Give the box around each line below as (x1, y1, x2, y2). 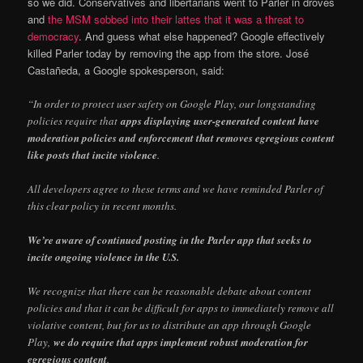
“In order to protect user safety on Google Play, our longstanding (28, 96, 317, 111)
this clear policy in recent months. (28, 198, 177, 213)
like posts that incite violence (28, 147, 158, 162)
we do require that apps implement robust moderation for (53, 335, 309, 350)
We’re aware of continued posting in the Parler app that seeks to (28, 233, 313, 248)
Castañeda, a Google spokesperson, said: (28, 62, 225, 78)
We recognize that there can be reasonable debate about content (28, 284, 312, 299)
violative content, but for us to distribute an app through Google (28, 318, 312, 333)
